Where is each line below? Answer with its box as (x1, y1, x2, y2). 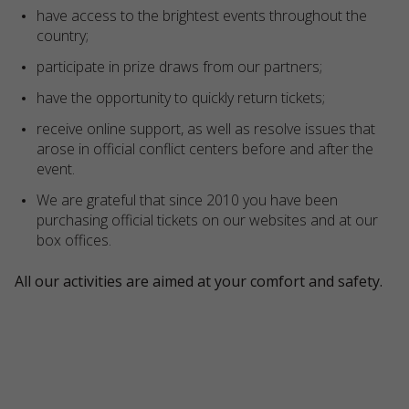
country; (37, 26, 89, 46)
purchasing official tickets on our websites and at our (37, 210, 378, 230)
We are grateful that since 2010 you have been (37, 190, 338, 210)
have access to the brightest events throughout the (37, 5, 367, 26)
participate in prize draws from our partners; (37, 57, 322, 77)
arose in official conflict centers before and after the (37, 139, 373, 159)
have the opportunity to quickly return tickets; (37, 88, 325, 108)
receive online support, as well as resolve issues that (37, 119, 375, 139)
